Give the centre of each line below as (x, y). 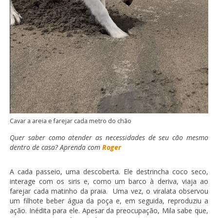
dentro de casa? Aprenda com (56, 147)
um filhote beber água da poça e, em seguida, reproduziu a (109, 201)
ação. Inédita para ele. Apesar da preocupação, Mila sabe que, (109, 211)
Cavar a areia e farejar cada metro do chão (71, 121)
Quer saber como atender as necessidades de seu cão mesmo (109, 138)
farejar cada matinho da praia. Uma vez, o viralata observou (109, 191)
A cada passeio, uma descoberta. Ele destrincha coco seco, (109, 172)
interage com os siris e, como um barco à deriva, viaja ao (109, 182)
